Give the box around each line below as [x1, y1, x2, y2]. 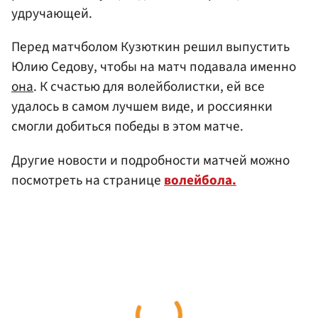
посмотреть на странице [11, 170, 164, 190]
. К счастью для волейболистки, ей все [33, 77, 265, 97]
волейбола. [164, 170, 236, 190]
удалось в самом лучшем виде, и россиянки [11, 97, 273, 117]
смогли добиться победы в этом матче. [11, 116, 243, 137]
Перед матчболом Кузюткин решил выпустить [11, 37, 290, 57]
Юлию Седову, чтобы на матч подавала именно [11, 57, 296, 77]
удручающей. [11, 4, 92, 24]
